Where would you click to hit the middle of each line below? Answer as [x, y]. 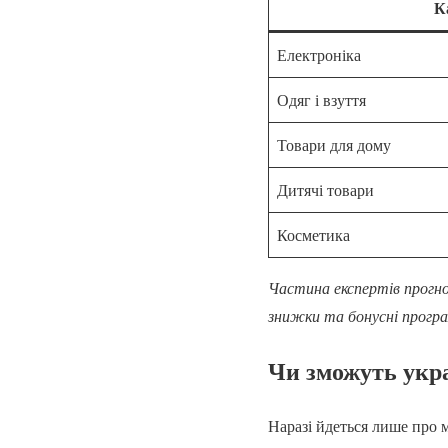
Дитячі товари [325, 190]
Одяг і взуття [321, 100]
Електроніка [319, 55]
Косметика [313, 235]
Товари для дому [334, 145]
